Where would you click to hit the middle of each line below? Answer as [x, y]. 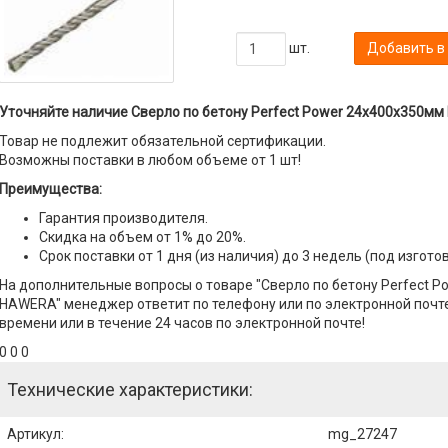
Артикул [33, 433]
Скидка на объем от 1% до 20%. [142, 236]
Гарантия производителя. [123, 217]
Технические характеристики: [129, 389]
